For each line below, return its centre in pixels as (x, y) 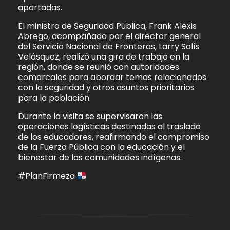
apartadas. (40, 7)
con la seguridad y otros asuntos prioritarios (106, 87)
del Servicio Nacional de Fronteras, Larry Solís (109, 46)
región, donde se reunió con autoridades (99, 67)
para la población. (54, 98)
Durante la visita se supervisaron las (90, 117)
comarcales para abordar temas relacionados (112, 77)
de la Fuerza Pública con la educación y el (101, 147)
